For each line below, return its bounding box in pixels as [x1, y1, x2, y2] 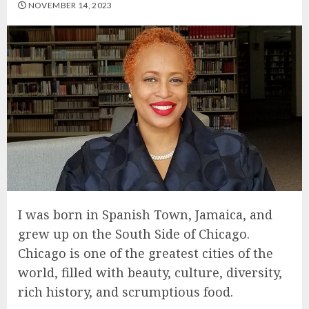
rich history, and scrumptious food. [18, 283, 233, 301]
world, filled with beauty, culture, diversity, [18, 264, 282, 281]
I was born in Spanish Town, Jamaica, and [18, 206, 272, 223]
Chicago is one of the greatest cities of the [18, 245, 273, 262]
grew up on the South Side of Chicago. [18, 226, 250, 243]
